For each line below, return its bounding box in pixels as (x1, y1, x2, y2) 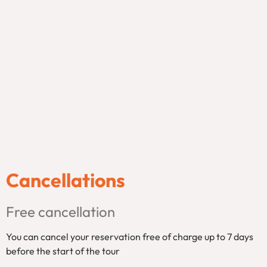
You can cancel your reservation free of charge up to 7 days (6, 230, 253, 243)
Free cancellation (6, 202, 115, 221)
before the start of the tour (6, 244, 120, 257)
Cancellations (6, 167, 125, 192)
